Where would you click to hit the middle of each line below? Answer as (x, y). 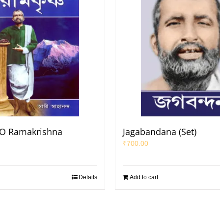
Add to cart (144, 177)
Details (88, 177)
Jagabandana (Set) (160, 132)
